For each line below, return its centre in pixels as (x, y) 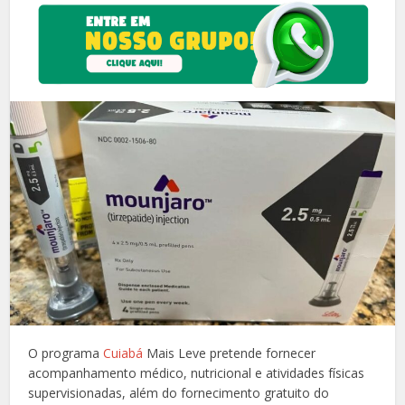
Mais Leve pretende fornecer (230, 353)
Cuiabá (123, 353)
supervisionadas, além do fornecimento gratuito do (179, 393)
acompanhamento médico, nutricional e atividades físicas (197, 373)
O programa (66, 353)
